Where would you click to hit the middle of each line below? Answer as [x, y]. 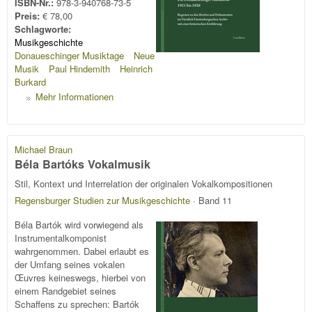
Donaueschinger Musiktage [69, 55]
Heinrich [136, 68]
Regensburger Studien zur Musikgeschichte [102, 201]
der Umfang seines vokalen [70, 264]
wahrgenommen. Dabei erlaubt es [82, 251]
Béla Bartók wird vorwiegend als [79, 224]
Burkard [30, 81]
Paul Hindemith [79, 68]
